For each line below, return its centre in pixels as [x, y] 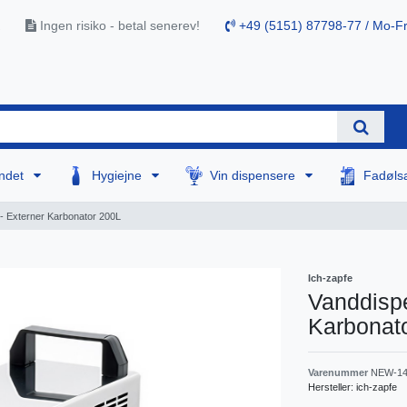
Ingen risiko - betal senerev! [118, 26]
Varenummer [339, 372]
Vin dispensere [255, 175]
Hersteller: [332, 387]
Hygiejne [119, 175]
